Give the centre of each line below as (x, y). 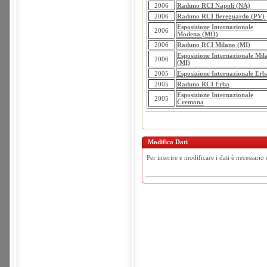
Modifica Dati (168, 142)
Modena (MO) (198, 34)
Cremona (190, 102)
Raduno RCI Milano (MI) (214, 45)
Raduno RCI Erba (203, 84)
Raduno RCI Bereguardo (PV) (221, 16)
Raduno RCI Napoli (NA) (214, 5)
